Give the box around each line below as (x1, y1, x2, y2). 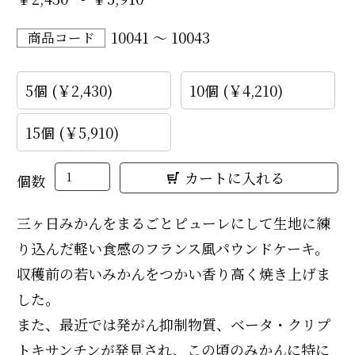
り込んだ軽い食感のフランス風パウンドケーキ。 (17, 237, 329, 258)
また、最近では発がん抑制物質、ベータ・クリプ (17, 313, 330, 334)
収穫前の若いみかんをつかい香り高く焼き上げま (17, 262, 330, 284)
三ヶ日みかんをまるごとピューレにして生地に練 (17, 212, 330, 233)
